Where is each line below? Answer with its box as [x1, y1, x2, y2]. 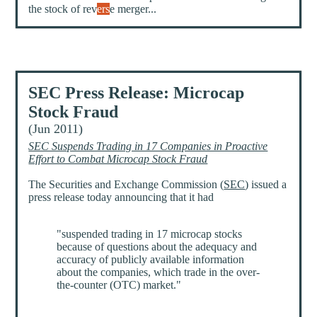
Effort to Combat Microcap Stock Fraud [28, 153, 208, 166]
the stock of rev [28, 3, 98, 16]
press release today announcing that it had [28, 191, 214, 204]
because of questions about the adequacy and [57, 241, 258, 253]
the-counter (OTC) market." [57, 279, 182, 292]
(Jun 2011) [28, 122, 83, 137]
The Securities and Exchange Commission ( [28, 178, 224, 191]
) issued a [245, 178, 287, 191]
